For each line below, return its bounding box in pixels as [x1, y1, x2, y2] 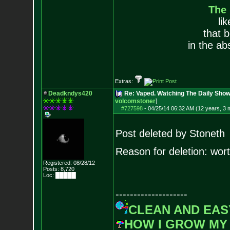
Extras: [114, 78, 135, 84]
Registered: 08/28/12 [43, 160, 95, 166]
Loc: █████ [43, 172, 76, 178]
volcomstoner [114, 98, 156, 105]
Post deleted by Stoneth [115, 128, 225, 139]
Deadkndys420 [48, 90, 92, 97]
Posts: [43, 166, 59, 172]
